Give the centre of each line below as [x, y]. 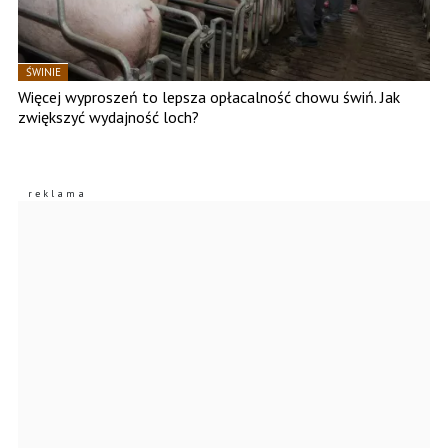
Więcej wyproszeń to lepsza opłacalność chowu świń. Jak [209, 97]
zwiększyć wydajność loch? [108, 117]
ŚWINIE [43, 72]
